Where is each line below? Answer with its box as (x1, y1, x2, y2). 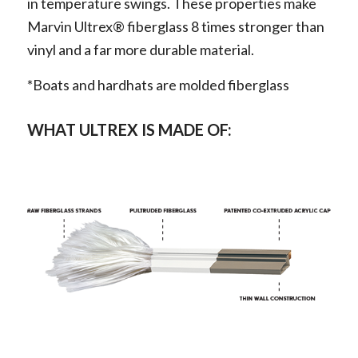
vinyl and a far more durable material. (26, 40, 254, 58)
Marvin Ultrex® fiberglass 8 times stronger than (26, 17, 324, 35)
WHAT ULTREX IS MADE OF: (26, 120, 232, 140)
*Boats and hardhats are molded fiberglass (26, 76, 289, 94)
